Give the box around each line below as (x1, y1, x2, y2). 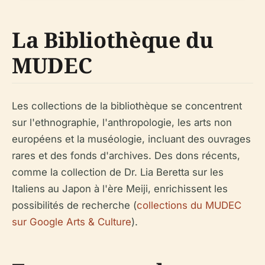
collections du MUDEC (137, 199, 241, 211)
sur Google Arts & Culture (12, 216, 131, 228)
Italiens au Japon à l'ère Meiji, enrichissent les (12, 183, 228, 195)
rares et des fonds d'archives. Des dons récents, (12, 150, 240, 161)
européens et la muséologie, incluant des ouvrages (12, 133, 251, 145)
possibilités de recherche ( (12, 199, 137, 211)
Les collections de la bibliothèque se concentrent (12, 100, 242, 112)
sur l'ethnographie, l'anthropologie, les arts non (12, 117, 232, 128)
